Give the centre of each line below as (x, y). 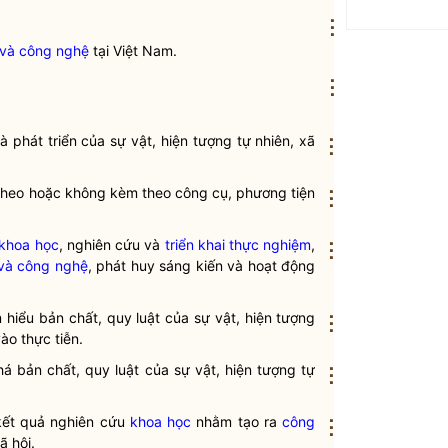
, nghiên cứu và (111, 244)
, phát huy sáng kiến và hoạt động (201, 265)
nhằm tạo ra (237, 421)
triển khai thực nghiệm (238, 244)
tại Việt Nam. (133, 50)
